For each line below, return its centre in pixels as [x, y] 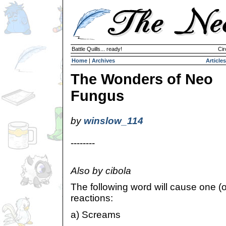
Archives [103, 61]
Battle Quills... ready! [97, 49]
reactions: [92, 198]
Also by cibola [101, 171]
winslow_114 [114, 121]
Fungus [97, 96]
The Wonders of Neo [142, 79]
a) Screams [96, 214]
